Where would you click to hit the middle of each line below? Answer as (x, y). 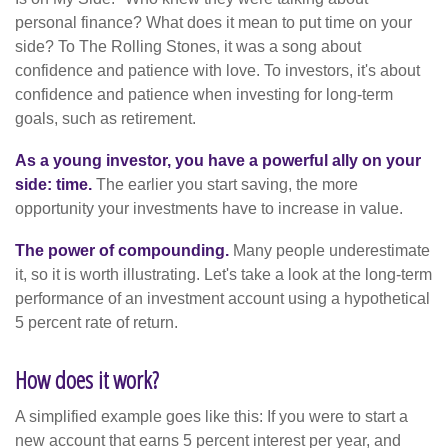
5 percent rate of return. (96, 322)
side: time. (53, 184)
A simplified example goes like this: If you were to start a (211, 416)
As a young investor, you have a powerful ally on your (218, 160)
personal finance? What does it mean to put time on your (213, 22)
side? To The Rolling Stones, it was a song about (188, 46)
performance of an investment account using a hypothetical (222, 298)
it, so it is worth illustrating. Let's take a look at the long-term (223, 274)
